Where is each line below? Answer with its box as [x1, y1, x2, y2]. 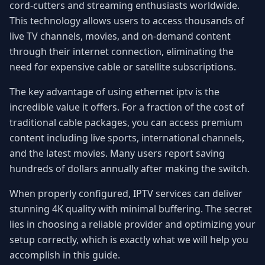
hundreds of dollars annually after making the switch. [9, 162, 250, 176]
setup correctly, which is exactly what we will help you [9, 233, 248, 247]
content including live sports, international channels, [9, 131, 244, 145]
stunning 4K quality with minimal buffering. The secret [9, 202, 252, 216]
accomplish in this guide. [9, 248, 120, 262]
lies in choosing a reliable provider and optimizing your [9, 218, 256, 231]
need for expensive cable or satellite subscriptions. [9, 60, 236, 74]
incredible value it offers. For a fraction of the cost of [9, 101, 244, 114]
